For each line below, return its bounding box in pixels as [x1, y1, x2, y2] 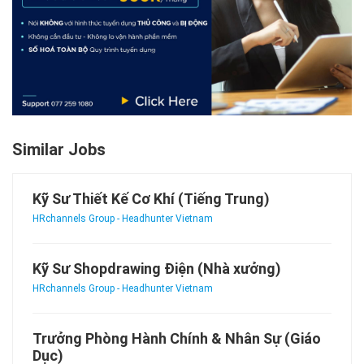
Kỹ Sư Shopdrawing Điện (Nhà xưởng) [32, 260, 281, 278]
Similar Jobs [12, 140, 106, 160]
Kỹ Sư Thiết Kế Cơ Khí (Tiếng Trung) [32, 190, 270, 208]
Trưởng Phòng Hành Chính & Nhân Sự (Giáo [32, 330, 321, 348]
